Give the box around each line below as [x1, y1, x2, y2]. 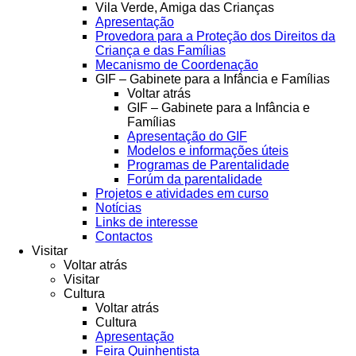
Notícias [95, 200, 141, 215]
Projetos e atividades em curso [95, 186, 269, 200]
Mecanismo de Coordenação [95, 57, 258, 72]
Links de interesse [95, 215, 198, 229]
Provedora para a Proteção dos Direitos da [95, 29, 335, 43]
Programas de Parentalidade [127, 157, 289, 172]
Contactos [95, 229, 153, 243]
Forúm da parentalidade [127, 172, 262, 186]
